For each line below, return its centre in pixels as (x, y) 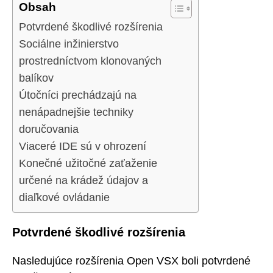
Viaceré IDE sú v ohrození (83, 147)
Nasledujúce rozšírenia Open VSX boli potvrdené (131, 261)
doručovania (49, 129)
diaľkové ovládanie (64, 198)
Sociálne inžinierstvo (69, 44)
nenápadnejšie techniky (76, 112)
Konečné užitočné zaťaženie (88, 164)
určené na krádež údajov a (83, 181)
